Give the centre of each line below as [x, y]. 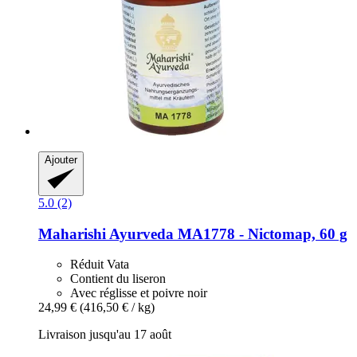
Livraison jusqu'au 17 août [105, 335]
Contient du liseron [118, 279]
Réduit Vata [100, 265]
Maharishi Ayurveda [106, 233]
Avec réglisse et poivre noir [139, 293]
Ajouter [61, 159]
